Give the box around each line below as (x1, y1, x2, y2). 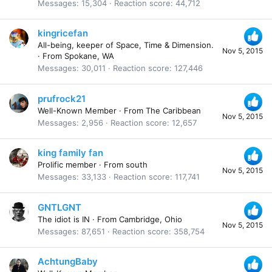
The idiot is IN (38, 214, 90, 224)
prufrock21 (38, 92, 86, 104)
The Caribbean (146, 105, 201, 115)
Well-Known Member (38, 105, 117, 115)
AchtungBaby (38, 256, 98, 268)
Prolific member (38, 160, 97, 170)
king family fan (38, 147, 103, 159)
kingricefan (38, 27, 88, 39)
